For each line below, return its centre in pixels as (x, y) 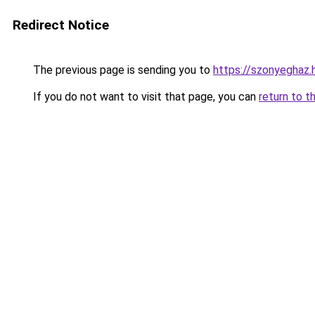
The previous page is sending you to (122, 70)
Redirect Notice (61, 25)
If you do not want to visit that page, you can (144, 97)
